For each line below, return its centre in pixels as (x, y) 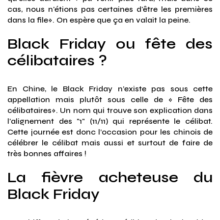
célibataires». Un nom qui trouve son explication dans (110, 110)
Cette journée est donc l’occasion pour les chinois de (110, 132)
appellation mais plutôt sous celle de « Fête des (110, 100)
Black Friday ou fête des (110, 44)
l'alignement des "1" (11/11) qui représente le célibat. (110, 121)
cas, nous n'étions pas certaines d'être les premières (110, 9)
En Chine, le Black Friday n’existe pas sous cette (110, 89)
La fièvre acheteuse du (110, 178)
